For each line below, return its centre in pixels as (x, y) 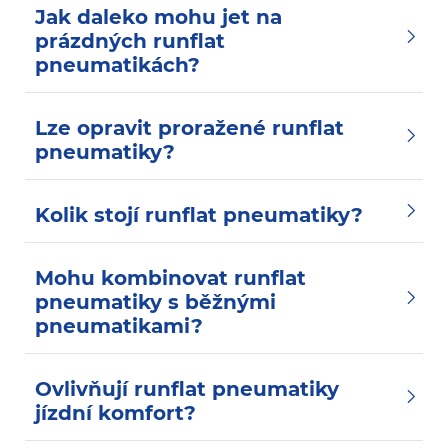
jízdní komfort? (115, 412)
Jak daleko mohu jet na (158, 16)
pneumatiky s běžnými (155, 301)
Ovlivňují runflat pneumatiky (187, 388)
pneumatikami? (119, 325)
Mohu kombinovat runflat (170, 277)
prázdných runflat (130, 40)
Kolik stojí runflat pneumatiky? (199, 214)
